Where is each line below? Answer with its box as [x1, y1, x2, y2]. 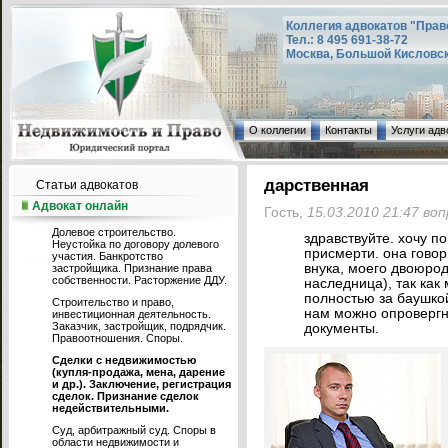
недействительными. [52, 402, 169, 414]
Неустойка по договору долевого [52, 238, 219, 250]
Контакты [325, 124, 372, 136]
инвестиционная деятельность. [52, 308, 211, 320]
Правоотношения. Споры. [52, 332, 183, 344]
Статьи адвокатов [36, 178, 138, 192]
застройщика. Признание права [52, 262, 212, 274]
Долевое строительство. [52, 226, 176, 238]
